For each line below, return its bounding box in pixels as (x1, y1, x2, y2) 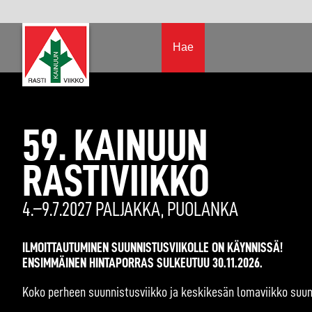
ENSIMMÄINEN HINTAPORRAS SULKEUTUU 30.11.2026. (22, 255, 263, 270)
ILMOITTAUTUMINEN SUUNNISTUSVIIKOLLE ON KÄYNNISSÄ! (22, 240, 283, 254)
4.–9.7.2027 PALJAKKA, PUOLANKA (22, 199, 238, 219)
